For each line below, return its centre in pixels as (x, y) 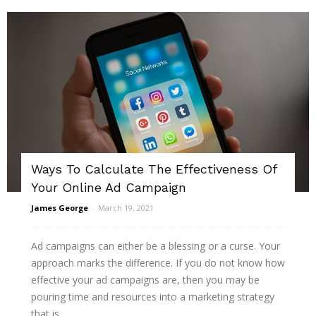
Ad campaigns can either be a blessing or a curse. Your (156, 246)
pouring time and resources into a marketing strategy (153, 297)
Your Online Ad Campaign (109, 188)
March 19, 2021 (126, 208)
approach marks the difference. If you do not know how (158, 263)
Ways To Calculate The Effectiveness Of (154, 169)
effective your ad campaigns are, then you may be (145, 280)
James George (60, 208)
